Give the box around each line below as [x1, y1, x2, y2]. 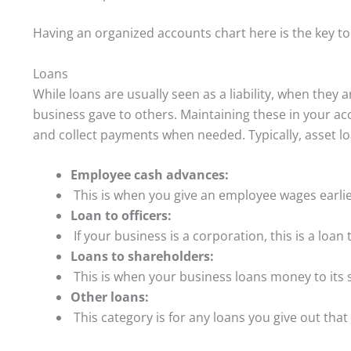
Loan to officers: [71, 207, 172, 225]
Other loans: [71, 288, 149, 306]
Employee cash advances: [71, 166, 229, 184]
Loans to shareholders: [71, 248, 214, 266]
